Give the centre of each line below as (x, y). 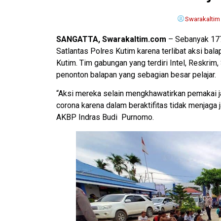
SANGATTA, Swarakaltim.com (111, 39)
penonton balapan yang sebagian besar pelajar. (136, 74)
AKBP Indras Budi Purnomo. (105, 117)
